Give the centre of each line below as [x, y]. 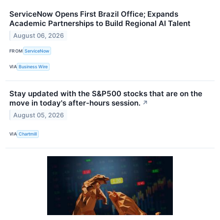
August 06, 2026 [39, 36]
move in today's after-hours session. [75, 103]
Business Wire [33, 67]
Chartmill [28, 134]
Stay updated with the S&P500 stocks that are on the [106, 93]
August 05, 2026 [39, 115]
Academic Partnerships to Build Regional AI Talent [100, 24]
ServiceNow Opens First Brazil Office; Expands [94, 14]
